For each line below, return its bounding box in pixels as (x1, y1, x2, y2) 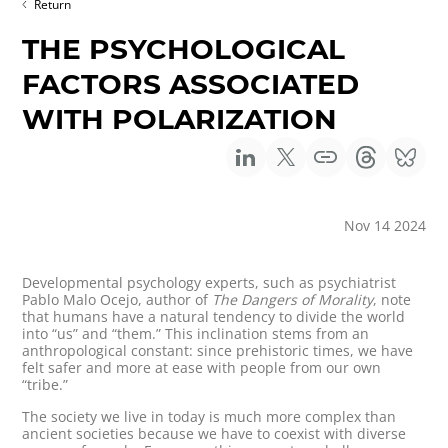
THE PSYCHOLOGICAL (22, 32, 346, 67)
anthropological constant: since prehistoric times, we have (22, 341, 414, 361)
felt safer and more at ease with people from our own (22, 358, 382, 378)
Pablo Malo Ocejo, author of (22, 290, 213, 310)
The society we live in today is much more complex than (22, 407, 397, 427)
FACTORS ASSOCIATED (22, 67, 360, 102)
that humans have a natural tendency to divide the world (22, 307, 406, 327)
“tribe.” (22, 375, 69, 395)
